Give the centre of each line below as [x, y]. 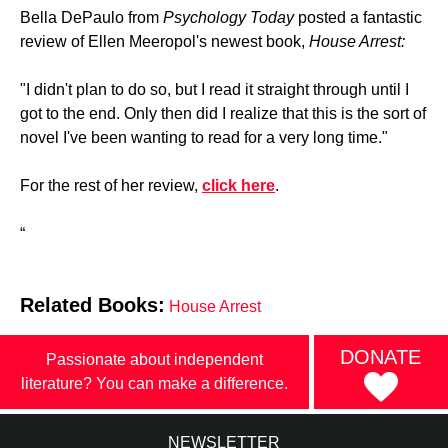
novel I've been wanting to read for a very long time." [204, 138]
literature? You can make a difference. [154, 383]
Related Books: [92, 305]
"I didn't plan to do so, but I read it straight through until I [214, 90]
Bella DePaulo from [91, 18]
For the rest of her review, [111, 186]
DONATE [381, 357]
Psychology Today [228, 18]
